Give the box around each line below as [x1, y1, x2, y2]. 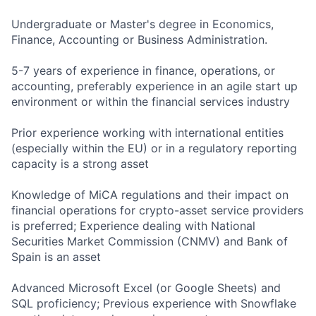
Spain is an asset [11, 250, 101, 265]
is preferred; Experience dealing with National [11, 219, 255, 233]
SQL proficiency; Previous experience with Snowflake [11, 296, 296, 311]
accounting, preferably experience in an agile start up [11, 79, 298, 94]
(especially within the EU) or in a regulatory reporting [11, 141, 297, 156]
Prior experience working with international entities [11, 126, 284, 140]
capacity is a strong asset [11, 157, 149, 171]
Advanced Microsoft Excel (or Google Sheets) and [11, 281, 281, 296]
